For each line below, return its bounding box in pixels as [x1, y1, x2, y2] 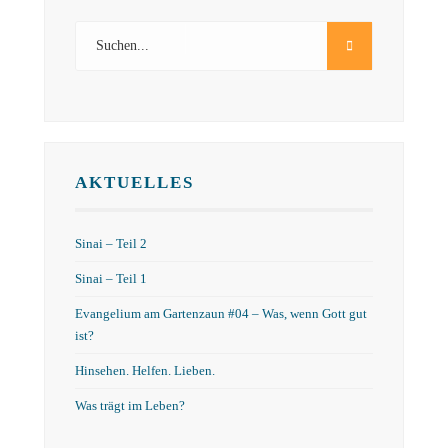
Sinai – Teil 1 [75, 272, 147, 286]
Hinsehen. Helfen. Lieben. [75, 364, 215, 378]
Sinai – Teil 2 [75, 237, 147, 251]
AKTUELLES [75, 173, 194, 192]
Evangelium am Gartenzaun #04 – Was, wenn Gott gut [75, 307, 367, 321]
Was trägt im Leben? [75, 399, 185, 413]
